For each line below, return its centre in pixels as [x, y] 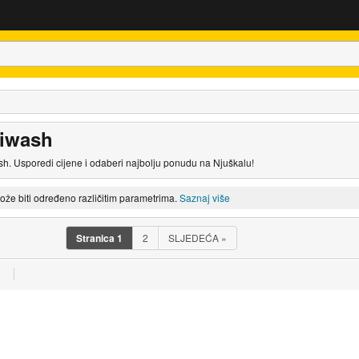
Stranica [95, 238]
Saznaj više [205, 197]
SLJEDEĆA [195, 237]
